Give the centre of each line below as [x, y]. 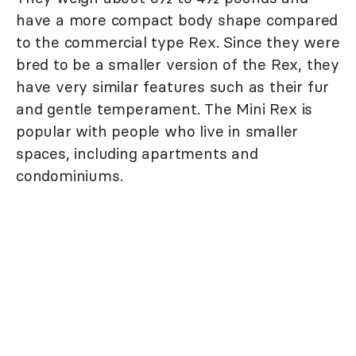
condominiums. [70, 175]
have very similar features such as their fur [173, 86]
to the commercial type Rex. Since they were [178, 42]
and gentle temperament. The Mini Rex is [164, 108]
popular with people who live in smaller [157, 131]
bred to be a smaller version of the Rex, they [178, 64]
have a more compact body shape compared [177, 19]
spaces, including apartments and [137, 153]
